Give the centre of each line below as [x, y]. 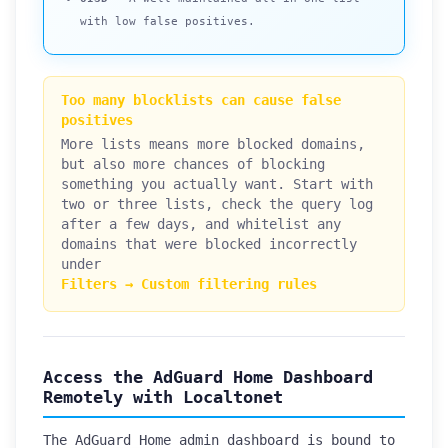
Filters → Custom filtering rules [188, 283]
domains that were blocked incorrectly [208, 243]
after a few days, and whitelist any [200, 223]
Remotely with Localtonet [163, 396]
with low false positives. [167, 21]
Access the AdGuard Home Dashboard [208, 376]
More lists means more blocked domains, [212, 143]
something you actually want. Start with [216, 183]
